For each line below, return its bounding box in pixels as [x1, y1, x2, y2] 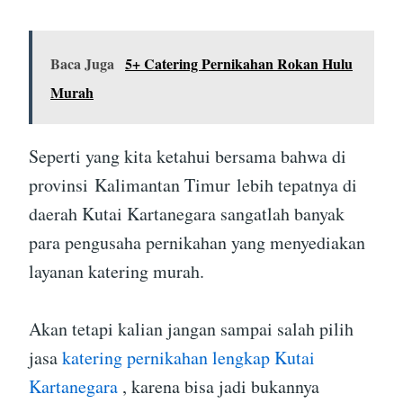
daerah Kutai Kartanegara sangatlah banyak [29, 201, 345, 227]
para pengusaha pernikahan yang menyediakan [29, 230, 365, 255]
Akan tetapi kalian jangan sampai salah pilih [29, 317, 354, 342]
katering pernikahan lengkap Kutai [62, 345, 315, 371]
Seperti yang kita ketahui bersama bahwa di [29, 144, 346, 169]
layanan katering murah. [29, 259, 204, 284]
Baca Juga [50, 53, 114, 75]
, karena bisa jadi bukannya [118, 374, 319, 399]
